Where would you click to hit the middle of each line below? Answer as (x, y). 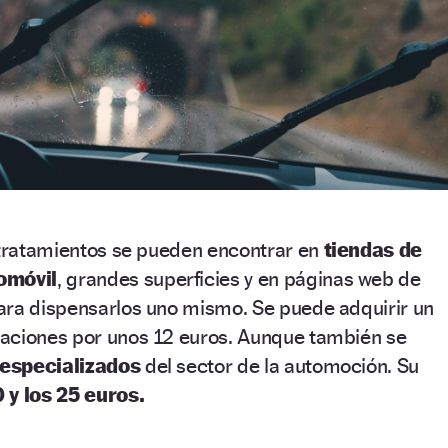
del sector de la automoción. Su (280, 366)
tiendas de (373, 250)
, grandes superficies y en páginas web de (239, 279)
